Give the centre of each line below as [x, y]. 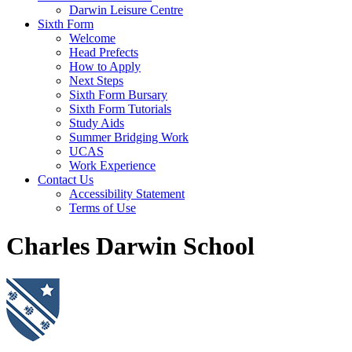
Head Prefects [104, 52]
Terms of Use [103, 208]
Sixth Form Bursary [118, 95]
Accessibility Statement [127, 194]
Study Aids [97, 123]
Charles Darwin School [130, 246]
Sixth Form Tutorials [120, 109]
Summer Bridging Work [129, 137]
